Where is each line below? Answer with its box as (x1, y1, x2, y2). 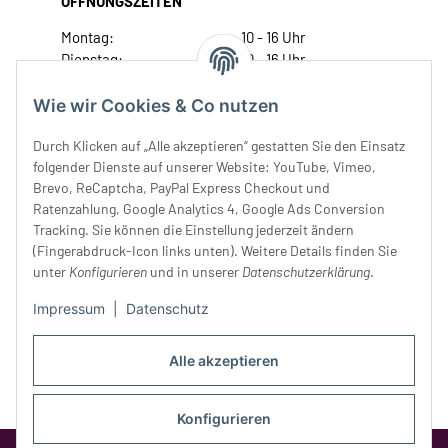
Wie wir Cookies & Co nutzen (33, 95, 279, 117)
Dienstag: (61, 50, 123, 69)
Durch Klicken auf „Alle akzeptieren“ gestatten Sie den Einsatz (33, 137, 405, 155)
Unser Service (61, 176, 154, 195)
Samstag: (61, 138, 123, 157)
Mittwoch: (61, 72, 126, 91)
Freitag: (61, 116, 113, 135)
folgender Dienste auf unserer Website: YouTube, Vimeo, (33, 158, 376, 176)
